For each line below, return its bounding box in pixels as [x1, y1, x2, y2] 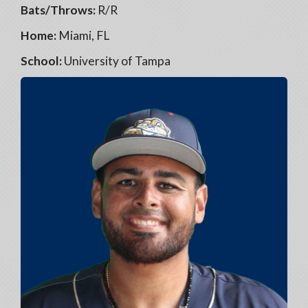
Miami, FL [56, 28, 109, 43]
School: [21, 54, 62, 68]
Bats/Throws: [21, 3, 96, 17]
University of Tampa [62, 54, 170, 68]
